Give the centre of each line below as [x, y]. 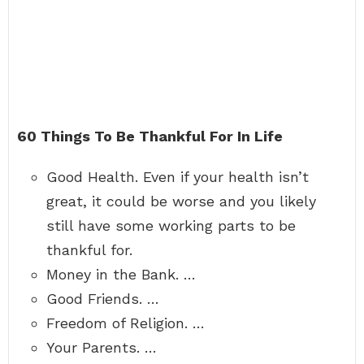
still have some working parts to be [171, 225]
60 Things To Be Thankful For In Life [150, 136]
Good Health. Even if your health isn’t [178, 177]
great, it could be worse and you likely [181, 201]
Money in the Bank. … [121, 274]
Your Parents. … [102, 347]
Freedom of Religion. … [126, 323]
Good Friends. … [103, 299]
